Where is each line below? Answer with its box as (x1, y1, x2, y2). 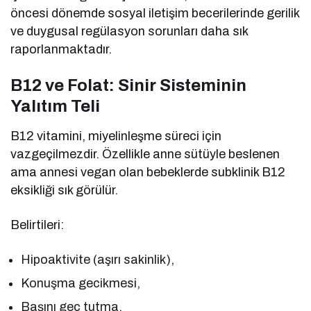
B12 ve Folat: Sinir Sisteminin (10, 76, 246, 94)
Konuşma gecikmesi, (21, 276, 141, 290)
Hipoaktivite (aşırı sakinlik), (21, 252, 175, 267)
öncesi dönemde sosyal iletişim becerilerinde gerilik (10, 6, 300, 20)
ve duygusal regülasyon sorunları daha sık (10, 24, 249, 38)
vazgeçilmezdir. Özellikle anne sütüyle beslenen (10, 146, 280, 161)
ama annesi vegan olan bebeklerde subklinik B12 (10, 165, 286, 179)
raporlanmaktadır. (10, 42, 112, 56)
